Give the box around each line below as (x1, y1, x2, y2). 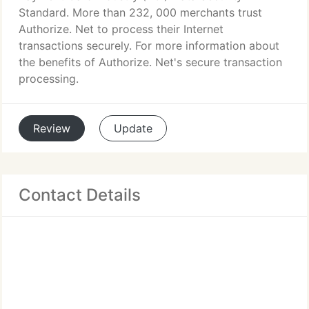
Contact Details (19, 185, 141, 205)
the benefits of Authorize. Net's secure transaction (19, 55, 282, 69)
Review (33, 121, 70, 135)
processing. (19, 72, 79, 86)
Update (114, 121, 152, 135)
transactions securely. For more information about (19, 39, 279, 52)
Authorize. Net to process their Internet (19, 22, 223, 36)
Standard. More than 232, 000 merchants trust (19, 6, 262, 19)
